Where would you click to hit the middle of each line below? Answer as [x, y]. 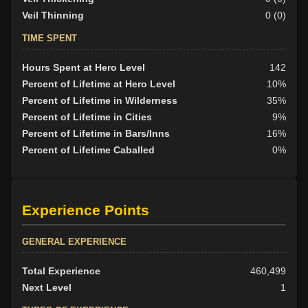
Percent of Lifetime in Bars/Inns [96, 134]
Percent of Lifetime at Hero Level [99, 84]
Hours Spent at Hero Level [84, 68]
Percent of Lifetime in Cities [87, 117]
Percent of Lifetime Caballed [88, 150]
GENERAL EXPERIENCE [74, 241]
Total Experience [61, 271]
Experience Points [86, 210]
